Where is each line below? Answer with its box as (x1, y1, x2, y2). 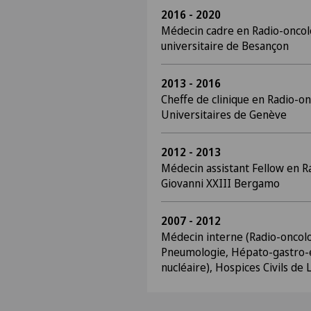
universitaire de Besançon (161, 38, 289, 53)
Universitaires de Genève (161, 107, 287, 122)
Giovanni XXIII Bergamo (161, 176, 280, 191)
